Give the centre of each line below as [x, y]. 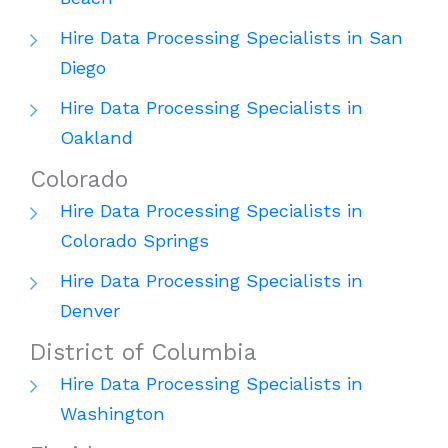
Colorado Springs [134, 241]
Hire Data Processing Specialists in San [231, 38]
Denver [90, 311]
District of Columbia [143, 353]
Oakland [96, 138]
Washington [112, 414]
